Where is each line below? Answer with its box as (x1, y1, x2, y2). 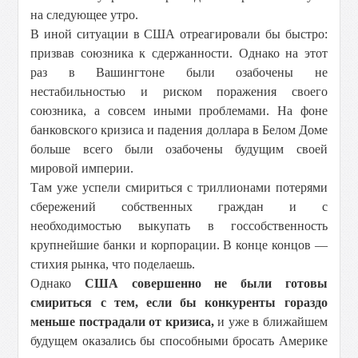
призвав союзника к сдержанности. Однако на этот (30, 46, 328, 60)
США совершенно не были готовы (85, 276, 328, 290)
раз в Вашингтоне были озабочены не (30, 66, 328, 79)
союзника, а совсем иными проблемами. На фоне (30, 104, 328, 117)
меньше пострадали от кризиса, (30, 315, 214, 328)
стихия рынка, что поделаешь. (30, 257, 196, 271)
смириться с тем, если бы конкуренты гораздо (30, 296, 328, 309)
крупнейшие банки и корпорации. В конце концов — (30, 238, 328, 252)
